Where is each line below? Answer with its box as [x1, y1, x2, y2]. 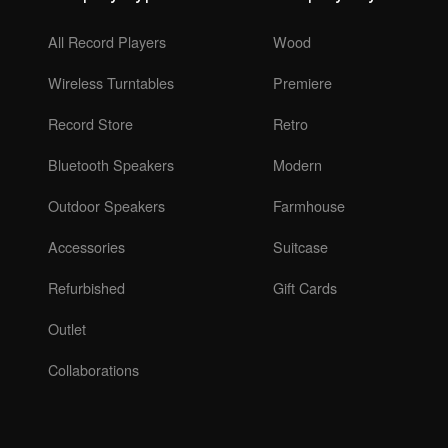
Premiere [273, 72, 332, 93]
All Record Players [48, 31, 166, 52]
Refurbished [48, 277, 125, 298]
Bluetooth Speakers [48, 154, 174, 175]
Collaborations [48, 359, 139, 380]
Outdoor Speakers [48, 195, 165, 216]
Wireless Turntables [48, 72, 174, 93]
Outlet [48, 318, 86, 339]
